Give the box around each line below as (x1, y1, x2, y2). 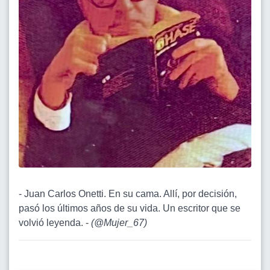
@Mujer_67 (94, 217, 144, 228)
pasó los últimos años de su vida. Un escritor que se (19, 202, 240, 213)
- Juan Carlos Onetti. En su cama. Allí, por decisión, (19, 188, 237, 199)
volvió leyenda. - (19, 217, 91, 228)
